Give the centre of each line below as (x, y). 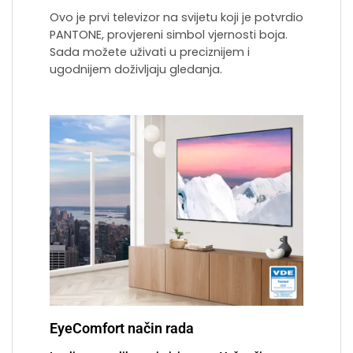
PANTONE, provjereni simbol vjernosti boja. (169, 35)
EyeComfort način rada (122, 329)
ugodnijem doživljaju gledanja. (136, 70)
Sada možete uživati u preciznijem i (150, 52)
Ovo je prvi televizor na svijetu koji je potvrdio (176, 18)
